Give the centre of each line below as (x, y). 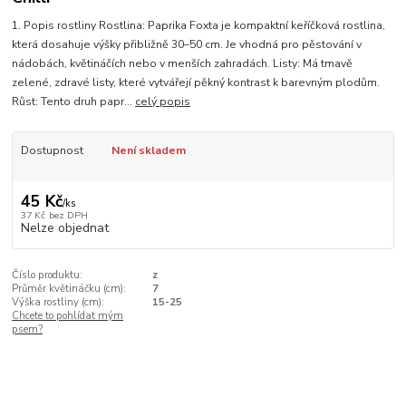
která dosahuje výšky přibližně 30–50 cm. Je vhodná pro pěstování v (187, 45)
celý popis (163, 102)
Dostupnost (52, 151)
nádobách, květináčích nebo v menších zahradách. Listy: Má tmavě (183, 64)
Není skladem (148, 151)
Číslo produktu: (48, 275)
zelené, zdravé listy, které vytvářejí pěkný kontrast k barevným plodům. (196, 83)
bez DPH (68, 216)
